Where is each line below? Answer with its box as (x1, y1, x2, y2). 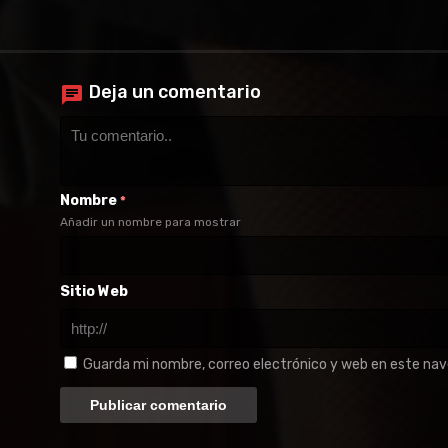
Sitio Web (60, 282, 128, 300)
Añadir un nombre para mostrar (60, 214, 241, 229)
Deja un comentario (89, 80, 261, 103)
